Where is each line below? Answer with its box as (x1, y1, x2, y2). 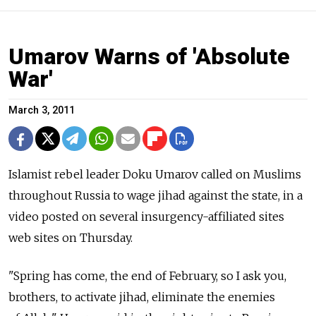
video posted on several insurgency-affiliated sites (8, 209, 284, 224)
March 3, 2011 (8, 104, 75, 117)
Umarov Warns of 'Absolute (8, 43, 290, 71)
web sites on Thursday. (8, 231, 133, 245)
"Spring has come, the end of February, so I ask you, (8, 269, 286, 284)
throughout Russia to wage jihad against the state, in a (8, 188, 303, 203)
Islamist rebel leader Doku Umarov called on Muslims (8, 167, 301, 182)
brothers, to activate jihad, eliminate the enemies (8, 290, 275, 305)
